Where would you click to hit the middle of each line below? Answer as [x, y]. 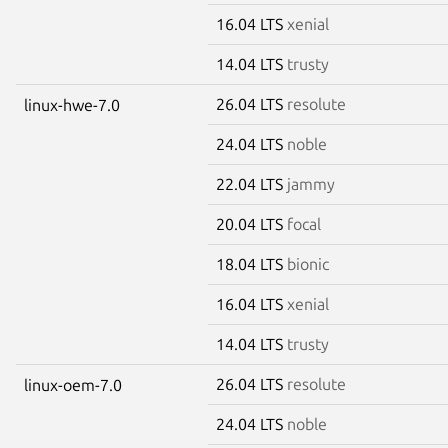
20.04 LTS [251, 223]
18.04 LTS [251, 263]
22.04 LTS [251, 183]
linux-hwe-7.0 [72, 104]
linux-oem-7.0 [73, 384]
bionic [308, 263]
